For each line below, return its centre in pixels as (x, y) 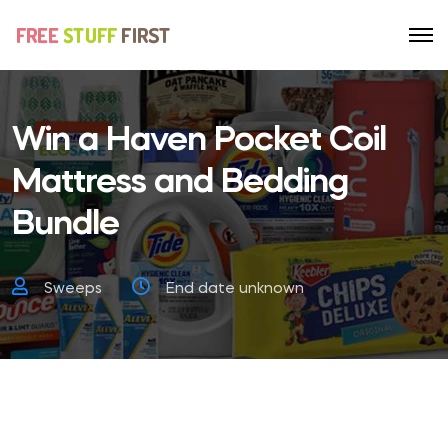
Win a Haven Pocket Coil (199, 141)
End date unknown (235, 289)
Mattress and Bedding (180, 183)
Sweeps (73, 289)
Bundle (65, 225)
